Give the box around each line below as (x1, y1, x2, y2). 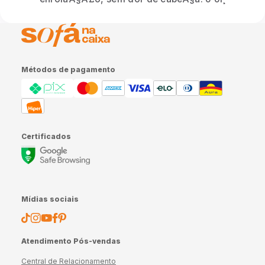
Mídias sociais (21, 194, 79, 203)
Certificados (21, 131, 71, 141)
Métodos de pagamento (21, 64, 115, 74)
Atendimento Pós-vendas (21, 236, 121, 245)
